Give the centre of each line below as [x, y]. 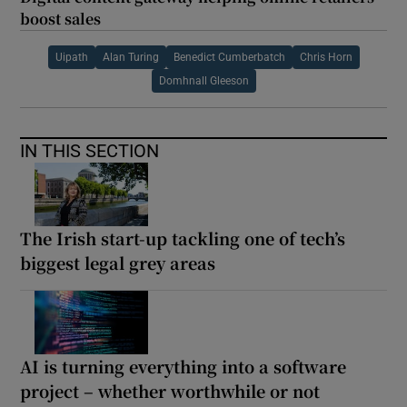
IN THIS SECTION [90, 150]
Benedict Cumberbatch [229, 57]
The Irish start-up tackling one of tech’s [183, 238]
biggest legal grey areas [118, 262]
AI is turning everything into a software [184, 366]
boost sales [61, 18]
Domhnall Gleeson [203, 80]
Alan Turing [130, 57]
